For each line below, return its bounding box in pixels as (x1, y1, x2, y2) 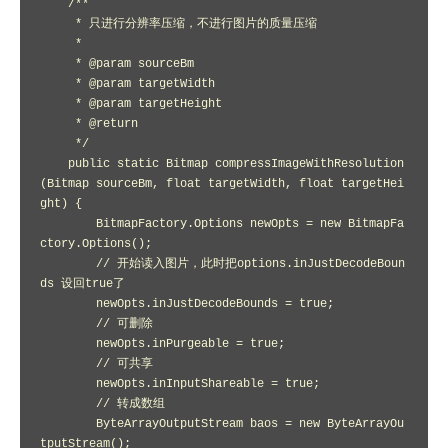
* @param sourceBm (40, 57, 75, 71)
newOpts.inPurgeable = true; (40, 337, 96, 351)
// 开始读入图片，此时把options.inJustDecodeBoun (40, 257, 96, 271)
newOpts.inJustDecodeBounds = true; (40, 297, 96, 311)
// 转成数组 (40, 397, 96, 411)
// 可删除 (40, 317, 96, 331)
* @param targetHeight (40, 97, 75, 111)
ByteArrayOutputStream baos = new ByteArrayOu (40, 417, 96, 431)
